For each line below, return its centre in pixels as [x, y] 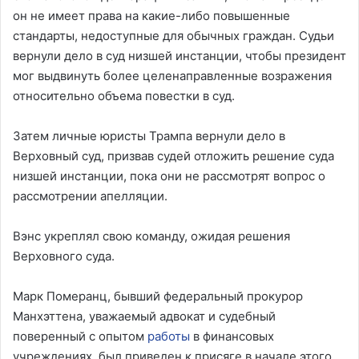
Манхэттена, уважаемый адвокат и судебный [144, 316]
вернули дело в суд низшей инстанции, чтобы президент [179, 55]
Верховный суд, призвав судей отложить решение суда [173, 155]
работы [169, 336]
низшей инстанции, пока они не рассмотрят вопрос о [169, 175]
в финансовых [232, 336]
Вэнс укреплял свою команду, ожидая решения [151, 236]
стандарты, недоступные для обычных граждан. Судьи [173, 35]
